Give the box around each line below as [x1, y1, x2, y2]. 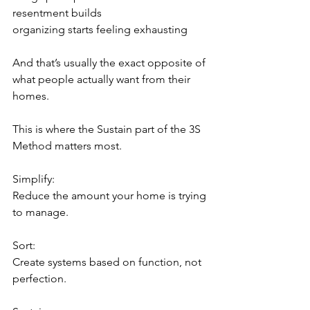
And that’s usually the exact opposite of [12, 55, 208, 69]
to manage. [12, 205, 69, 219]
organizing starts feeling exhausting [12, 22, 188, 36]
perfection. [12, 271, 66, 285]
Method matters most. [12, 138, 122, 152]
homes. [12, 89, 49, 102]
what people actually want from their [12, 72, 193, 86]
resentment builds [12, 6, 102, 19]
